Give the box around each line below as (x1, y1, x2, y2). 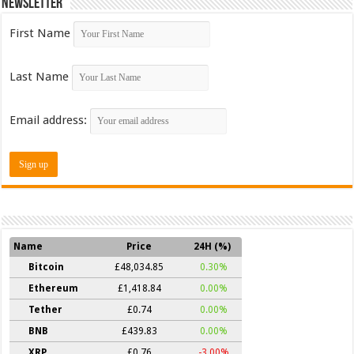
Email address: (9, 112, 91, 127)
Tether (28, 303, 63, 315)
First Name (9, 25, 71, 40)
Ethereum (28, 282, 79, 294)
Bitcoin (28, 261, 65, 273)
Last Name (9, 69, 70, 84)
